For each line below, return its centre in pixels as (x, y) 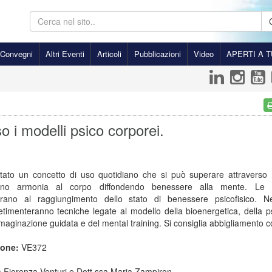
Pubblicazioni (158, 54)
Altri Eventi (65, 54)
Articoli (109, 54)
